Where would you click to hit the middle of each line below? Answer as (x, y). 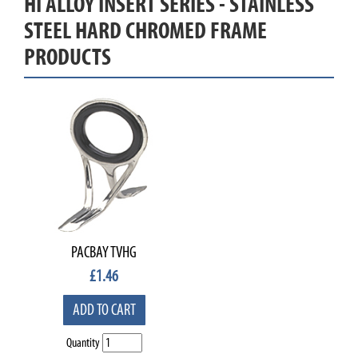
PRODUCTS (68, 57)
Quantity (83, 343)
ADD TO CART (104, 310)
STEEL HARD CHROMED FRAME (145, 31)
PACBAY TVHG (104, 253)
